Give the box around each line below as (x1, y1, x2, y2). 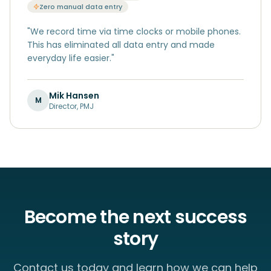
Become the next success (24, 204, 247, 230)
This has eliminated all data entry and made (27, 39, 215, 51)
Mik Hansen (49, 90, 99, 102)
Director (49, 101, 77, 111)
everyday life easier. (27, 52, 111, 64)
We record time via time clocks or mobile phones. (30, 25, 241, 38)
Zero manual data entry (39, 2, 122, 11)
